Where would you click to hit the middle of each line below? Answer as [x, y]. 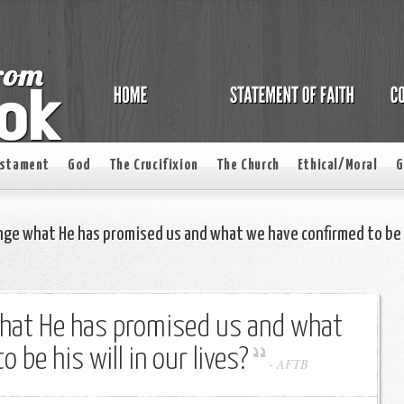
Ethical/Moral [337, 165]
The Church [248, 165]
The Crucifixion [153, 165]
